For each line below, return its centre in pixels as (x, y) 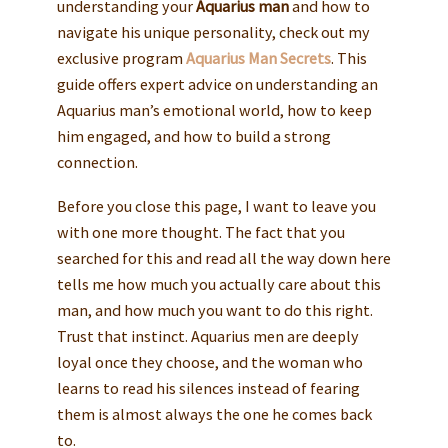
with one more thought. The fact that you (200, 232)
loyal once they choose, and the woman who (209, 362)
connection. (97, 162)
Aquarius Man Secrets (258, 58)
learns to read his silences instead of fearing (208, 388)
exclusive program (121, 58)
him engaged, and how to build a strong (193, 136)
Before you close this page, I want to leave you (216, 206)
